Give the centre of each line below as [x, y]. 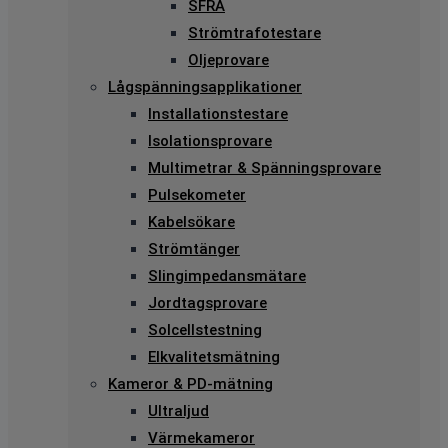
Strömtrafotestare [254, 32]
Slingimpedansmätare [227, 275]
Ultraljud [178, 410]
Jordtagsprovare [207, 302]
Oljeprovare [228, 59]
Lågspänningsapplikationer [205, 86]
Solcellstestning [205, 329]
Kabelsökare [191, 221]
